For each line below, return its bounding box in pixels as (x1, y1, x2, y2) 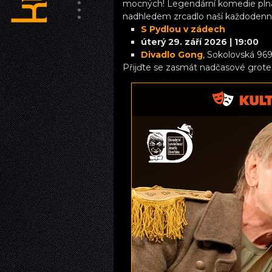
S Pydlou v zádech (141, 24, 225, 35)
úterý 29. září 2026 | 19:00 (141, 36, 259, 48)
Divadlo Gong (141, 49, 203, 61)
